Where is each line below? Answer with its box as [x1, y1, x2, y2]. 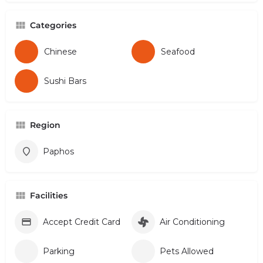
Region [30, 119, 60, 130]
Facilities [30, 190, 68, 201]
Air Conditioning [160, 216, 225, 227]
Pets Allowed [160, 245, 214, 257]
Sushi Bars [44, 75, 86, 86]
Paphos [43, 146, 74, 157]
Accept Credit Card [43, 216, 120, 227]
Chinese [44, 46, 77, 57]
